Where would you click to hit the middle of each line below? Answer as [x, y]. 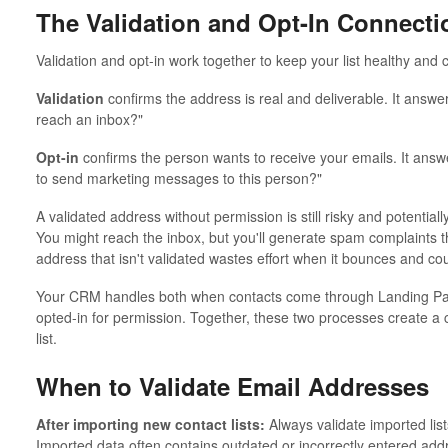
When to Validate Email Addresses [232, 385]
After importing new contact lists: [150, 423]
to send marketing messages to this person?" [178, 177]
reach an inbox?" [89, 118]
